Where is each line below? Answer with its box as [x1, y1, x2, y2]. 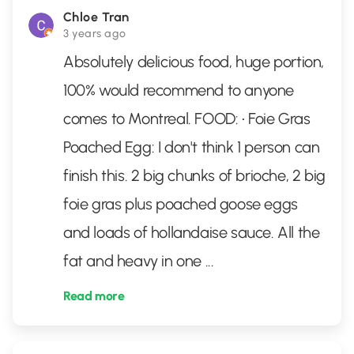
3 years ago [63, 27, 126, 40]
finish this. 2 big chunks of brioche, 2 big [63, 166, 326, 185]
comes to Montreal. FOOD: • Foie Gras [63, 109, 311, 128]
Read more [63, 288, 125, 303]
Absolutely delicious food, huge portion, [63, 52, 325, 71]
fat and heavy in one [63, 251, 205, 270]
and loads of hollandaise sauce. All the [63, 223, 320, 242]
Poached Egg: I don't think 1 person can [63, 137, 320, 156]
